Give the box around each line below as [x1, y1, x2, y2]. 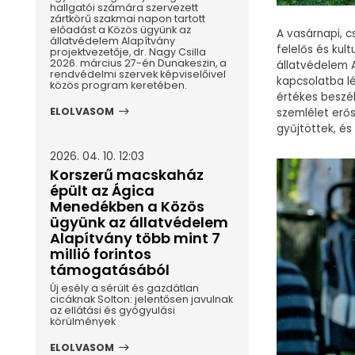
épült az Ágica [49, 181, 155, 201]
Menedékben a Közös [49, 197, 204, 217]
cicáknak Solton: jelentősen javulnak [49, 292, 233, 307]
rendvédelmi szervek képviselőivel [49, 67, 226, 81]
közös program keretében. [49, 78, 187, 92]
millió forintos [49, 244, 151, 265]
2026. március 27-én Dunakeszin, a [49, 55, 227, 70]
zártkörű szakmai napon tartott [49, 11, 205, 25]
